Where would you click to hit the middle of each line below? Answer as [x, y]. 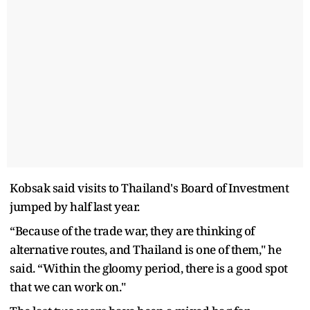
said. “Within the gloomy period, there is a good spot [149, 268]
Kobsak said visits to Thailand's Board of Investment [149, 188]
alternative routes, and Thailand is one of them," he [145, 249]
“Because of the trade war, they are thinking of [132, 230]
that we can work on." [68, 286]
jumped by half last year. [75, 206]
